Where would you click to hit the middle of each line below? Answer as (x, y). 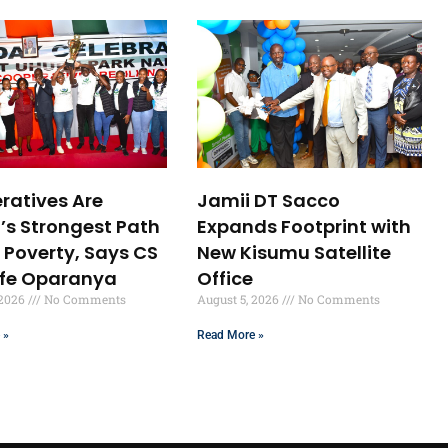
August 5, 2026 (240, 298)
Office (225, 278)
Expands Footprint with (304, 226)
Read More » (231, 334)
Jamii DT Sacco (269, 200)
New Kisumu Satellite (294, 252)
